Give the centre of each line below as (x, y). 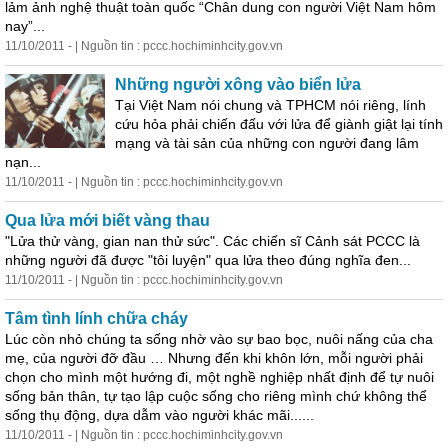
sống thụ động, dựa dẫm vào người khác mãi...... (159, 415)
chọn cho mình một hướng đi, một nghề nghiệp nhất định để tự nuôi (219, 377)
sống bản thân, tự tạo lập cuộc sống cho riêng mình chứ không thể (216, 396)
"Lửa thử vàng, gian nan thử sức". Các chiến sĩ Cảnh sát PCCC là (212, 241)
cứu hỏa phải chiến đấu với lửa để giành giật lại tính (279, 124)
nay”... (25, 26)
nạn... (23, 162)
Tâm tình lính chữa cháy (96, 318)
